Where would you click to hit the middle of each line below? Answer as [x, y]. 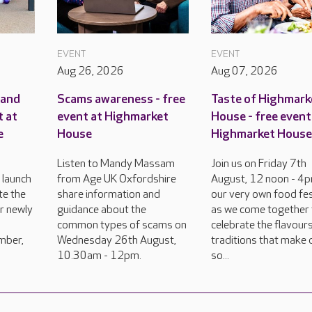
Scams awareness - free [121, 99]
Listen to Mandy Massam [116, 164]
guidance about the [101, 210]
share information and [108, 194]
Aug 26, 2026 [90, 71]
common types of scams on [122, 225]
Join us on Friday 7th [259, 164]
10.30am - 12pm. [99, 256]
